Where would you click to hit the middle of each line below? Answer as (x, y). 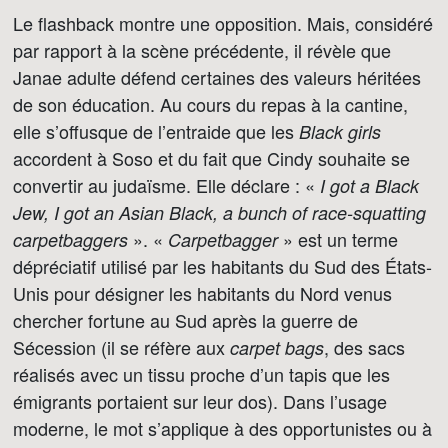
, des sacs (364, 347)
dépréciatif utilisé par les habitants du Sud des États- (222, 266)
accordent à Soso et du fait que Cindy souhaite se (211, 158)
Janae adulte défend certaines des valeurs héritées (217, 77)
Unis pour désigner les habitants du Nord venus (202, 293)
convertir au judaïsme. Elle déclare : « (166, 185)
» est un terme (338, 239)
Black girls (340, 131)
